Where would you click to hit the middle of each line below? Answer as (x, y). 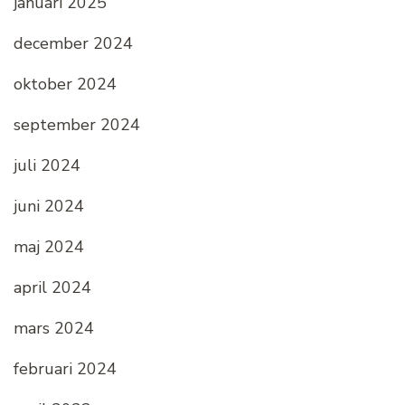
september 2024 (77, 125)
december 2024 (73, 44)
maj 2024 (49, 247)
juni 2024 (49, 207)
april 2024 (52, 288)
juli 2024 (47, 166)
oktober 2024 (65, 85)
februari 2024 (65, 369)
